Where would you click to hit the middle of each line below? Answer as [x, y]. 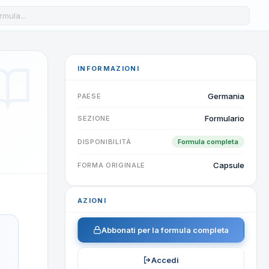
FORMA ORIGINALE [111, 165]
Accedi [165, 260]
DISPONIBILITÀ [104, 142]
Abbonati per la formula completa [165, 230]
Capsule [229, 165]
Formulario [225, 118]
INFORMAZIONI [108, 68]
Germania [226, 96]
